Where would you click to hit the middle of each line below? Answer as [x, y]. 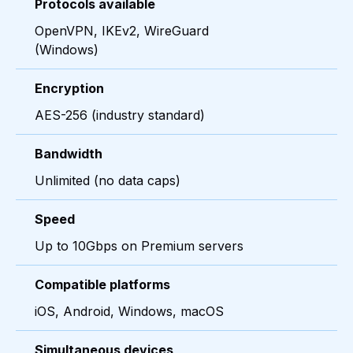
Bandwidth [69, 154]
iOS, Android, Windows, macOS [129, 312]
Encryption [69, 89]
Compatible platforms [102, 285]
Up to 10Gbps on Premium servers [139, 246]
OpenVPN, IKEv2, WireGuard [122, 31]
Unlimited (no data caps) [108, 181]
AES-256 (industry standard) [120, 115]
